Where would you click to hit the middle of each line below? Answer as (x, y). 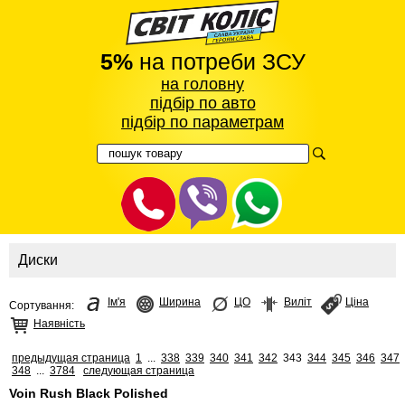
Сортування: (42, 305)
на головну (202, 84)
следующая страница (139, 370)
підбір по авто (202, 103)
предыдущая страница (71, 358)
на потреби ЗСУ (219, 61)
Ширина (180, 301)
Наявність (59, 323)
